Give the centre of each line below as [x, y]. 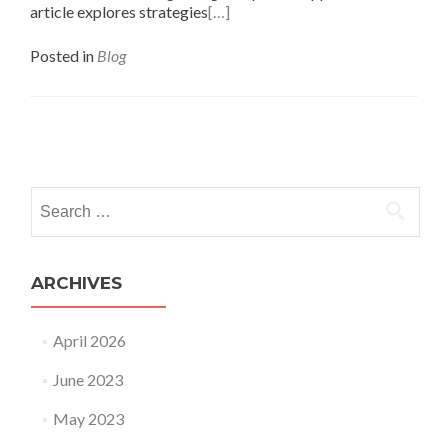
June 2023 [87, 379]
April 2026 [89, 340]
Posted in [63, 55]
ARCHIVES [76, 283]
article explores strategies [119, 11]
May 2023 [88, 418]
